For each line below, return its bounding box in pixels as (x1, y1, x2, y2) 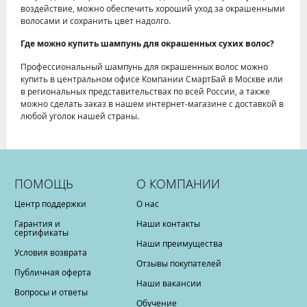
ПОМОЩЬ (14, 175, 73, 192)
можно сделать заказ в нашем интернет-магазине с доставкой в (21, 98, 284, 109)
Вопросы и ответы (14, 286, 88, 297)
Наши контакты (136, 218, 201, 229)
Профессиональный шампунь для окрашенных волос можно (21, 61, 268, 72)
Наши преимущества (136, 238, 223, 249)
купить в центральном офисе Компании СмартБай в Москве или (21, 73, 283, 84)
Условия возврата (14, 247, 87, 258)
